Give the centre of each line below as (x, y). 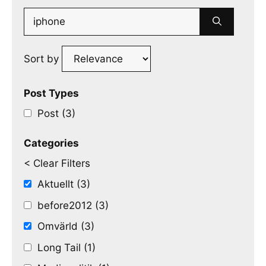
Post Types (51, 93)
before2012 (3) (73, 205)
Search (40, 15)
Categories (51, 143)
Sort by (43, 58)
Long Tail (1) (66, 247)
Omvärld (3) (66, 226)
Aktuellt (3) (64, 184)
